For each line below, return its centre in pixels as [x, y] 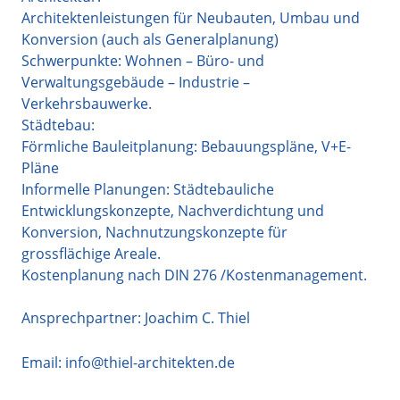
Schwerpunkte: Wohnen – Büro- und [143, 60]
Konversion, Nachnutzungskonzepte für [154, 232]
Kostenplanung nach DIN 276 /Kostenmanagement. [194, 275]
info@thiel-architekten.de [148, 362]
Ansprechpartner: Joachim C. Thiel [136, 317]
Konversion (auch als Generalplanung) [150, 39]
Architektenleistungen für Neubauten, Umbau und [191, 17]
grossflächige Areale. [91, 253]
